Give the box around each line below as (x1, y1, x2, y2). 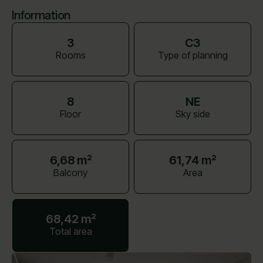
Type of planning (157, 49, 228, 62)
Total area (49, 225, 92, 238)
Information (12, 8, 70, 23)
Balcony (53, 167, 87, 179)
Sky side (175, 108, 210, 120)
